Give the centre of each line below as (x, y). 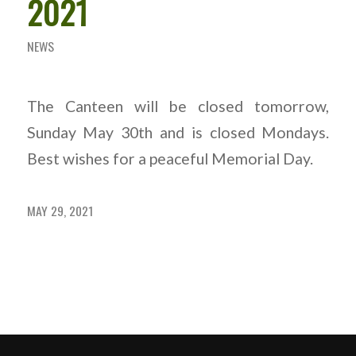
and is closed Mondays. (241, 132)
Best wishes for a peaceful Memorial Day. (170, 158)
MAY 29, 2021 (60, 211)
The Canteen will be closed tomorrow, (178, 106)
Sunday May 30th (90, 132)
